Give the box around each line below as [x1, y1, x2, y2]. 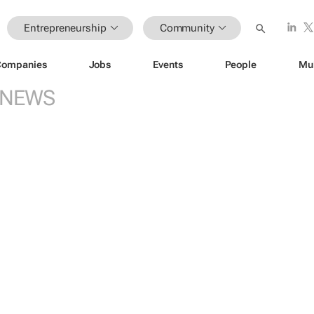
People [224, 58, 257, 70]
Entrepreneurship [24, 21, 107, 34]
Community [159, 21, 214, 34]
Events [153, 58, 183, 70]
